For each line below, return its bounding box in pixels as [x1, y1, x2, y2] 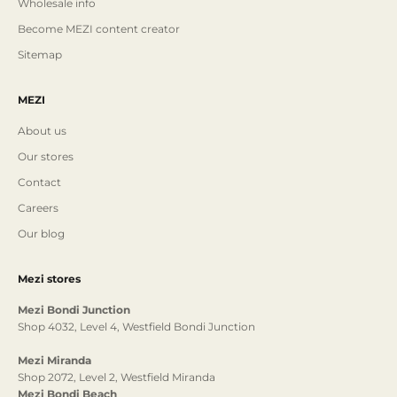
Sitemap [18, 48, 62, 62]
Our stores [18, 150, 74, 164]
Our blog [18, 227, 65, 241]
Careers [18, 201, 58, 215]
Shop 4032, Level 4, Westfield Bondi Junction [18, 320, 255, 334]
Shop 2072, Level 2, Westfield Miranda [18, 370, 215, 385]
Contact [18, 175, 61, 190]
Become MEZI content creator [18, 22, 180, 36]
